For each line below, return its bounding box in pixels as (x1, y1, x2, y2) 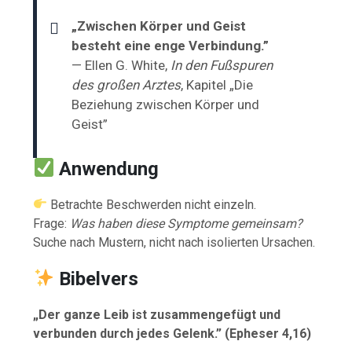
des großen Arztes (71, 76, 181, 93)
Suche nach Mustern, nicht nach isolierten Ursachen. (33, 234, 316, 250)
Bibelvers (59, 267, 139, 290)
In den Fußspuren (170, 57, 273, 73)
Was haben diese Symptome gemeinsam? (70, 215, 303, 231)
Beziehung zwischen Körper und (71, 96, 260, 112)
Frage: (33, 215, 71, 231)
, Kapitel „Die (181, 76, 254, 93)
